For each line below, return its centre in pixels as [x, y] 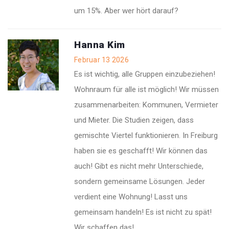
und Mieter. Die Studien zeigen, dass [134, 120]
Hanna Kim [100, 45]
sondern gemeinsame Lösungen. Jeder [140, 182]
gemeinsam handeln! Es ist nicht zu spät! [143, 212]
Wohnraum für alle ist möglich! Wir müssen [146, 90]
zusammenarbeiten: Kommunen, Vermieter [146, 105]
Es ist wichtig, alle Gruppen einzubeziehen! [145, 74]
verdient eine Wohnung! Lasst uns [131, 197]
